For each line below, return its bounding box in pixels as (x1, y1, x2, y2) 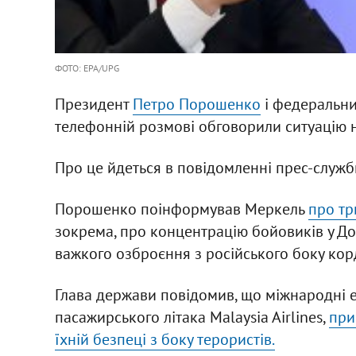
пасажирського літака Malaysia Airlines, (54, 306, 329, 327)
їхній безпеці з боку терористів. (54, 328, 275, 350)
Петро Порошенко (132, 93, 261, 114)
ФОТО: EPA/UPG (54, 61, 119, 74)
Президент (54, 93, 133, 114)
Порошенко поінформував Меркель (54, 198, 308, 219)
